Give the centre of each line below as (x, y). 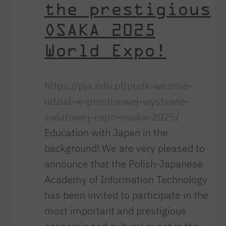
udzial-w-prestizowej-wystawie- (117, 101)
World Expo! (105, 50)
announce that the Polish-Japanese (123, 164)
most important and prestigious (115, 211)
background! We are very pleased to (124, 148)
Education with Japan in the (106, 133)
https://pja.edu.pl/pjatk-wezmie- (118, 86)
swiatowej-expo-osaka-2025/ (112, 117)
